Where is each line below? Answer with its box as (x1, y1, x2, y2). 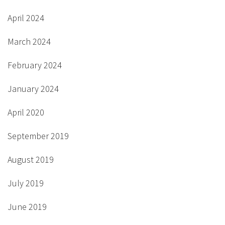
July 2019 (8, 177, 44, 189)
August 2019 (8, 154, 54, 166)
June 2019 (8, 201, 47, 213)
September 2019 (8, 130, 69, 142)
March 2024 (8, 36, 51, 48)
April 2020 (8, 106, 44, 119)
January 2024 (8, 83, 59, 95)
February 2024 (8, 59, 62, 71)
